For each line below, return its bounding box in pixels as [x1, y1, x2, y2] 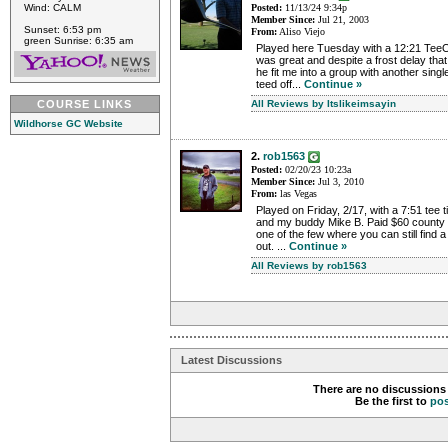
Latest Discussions [181, 354, 282, 367]
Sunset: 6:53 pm [24, 24, 101, 35]
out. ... [256, 240, 289, 253]
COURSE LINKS [37, 98, 133, 110]
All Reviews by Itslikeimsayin [251, 98, 396, 110]
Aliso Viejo [277, 26, 325, 38]
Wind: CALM [24, 2, 81, 13]
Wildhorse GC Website [14, 118, 123, 129]
